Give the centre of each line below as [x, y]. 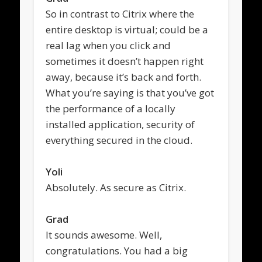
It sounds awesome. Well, [104, 235]
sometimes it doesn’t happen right [125, 61]
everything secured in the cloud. [119, 140]
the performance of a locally [111, 108]
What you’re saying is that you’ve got [130, 92]
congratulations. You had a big [117, 250]
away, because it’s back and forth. [124, 77]
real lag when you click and [108, 45]
